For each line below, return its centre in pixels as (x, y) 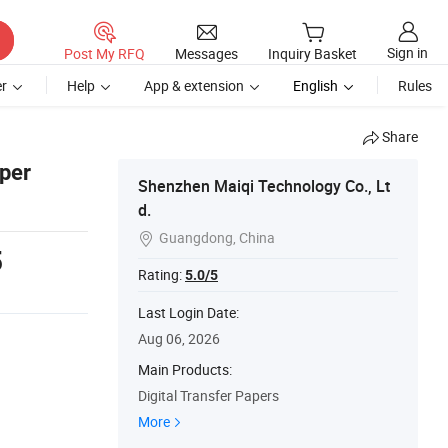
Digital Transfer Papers (208, 395)
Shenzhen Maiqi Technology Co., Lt (264, 186)
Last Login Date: (188, 312)
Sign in (407, 53)
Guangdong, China (217, 237)
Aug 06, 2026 (179, 338)
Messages (206, 53)
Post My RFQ (104, 53)
